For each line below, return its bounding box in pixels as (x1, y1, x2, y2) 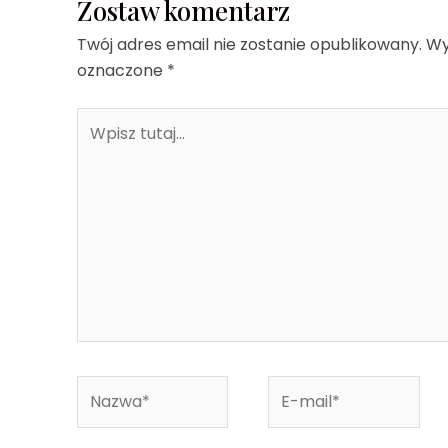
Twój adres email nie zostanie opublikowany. (77, 32, 423, 56)
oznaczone (77, 58, 168, 82)
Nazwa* (76, 375, 137, 399)
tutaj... (76, 133, 122, 157)
